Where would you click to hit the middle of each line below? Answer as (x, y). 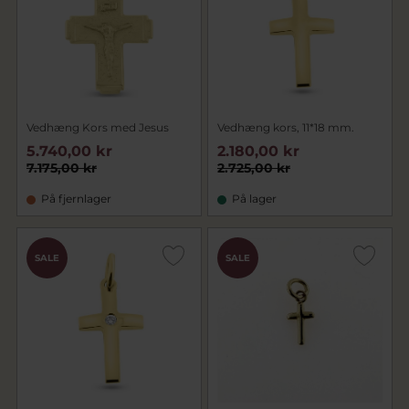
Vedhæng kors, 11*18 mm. (286, 127)
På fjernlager (76, 199)
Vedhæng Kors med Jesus (98, 127)
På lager (254, 199)
